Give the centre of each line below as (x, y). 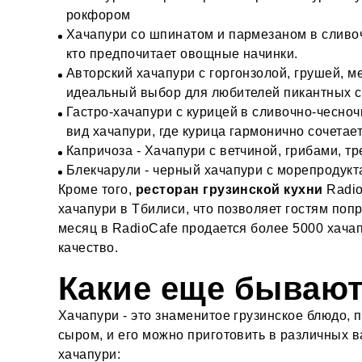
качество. (88, 247)
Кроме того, (97, 189)
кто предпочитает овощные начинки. (182, 53)
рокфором (99, 15)
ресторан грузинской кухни (229, 189)
